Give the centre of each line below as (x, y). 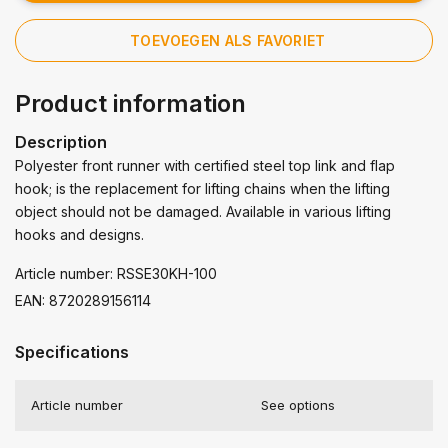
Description (61, 141)
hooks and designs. (79, 234)
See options (298, 404)
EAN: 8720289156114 (83, 300)
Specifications (72, 351)
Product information (130, 103)
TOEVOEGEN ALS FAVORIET (228, 40)
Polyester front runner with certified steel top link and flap (205, 165)
